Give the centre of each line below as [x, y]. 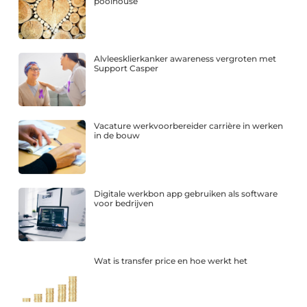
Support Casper [126, 69]
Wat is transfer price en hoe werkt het [171, 260]
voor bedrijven [124, 203]
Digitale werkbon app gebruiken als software [186, 193]
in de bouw [117, 136]
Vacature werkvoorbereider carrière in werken [189, 126]
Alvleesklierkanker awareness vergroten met [185, 59]
